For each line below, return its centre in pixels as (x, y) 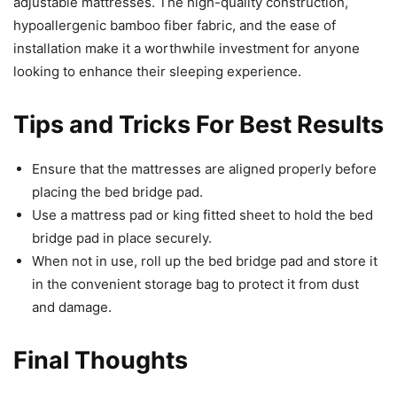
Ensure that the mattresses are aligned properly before (204, 169)
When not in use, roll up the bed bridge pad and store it (205, 261)
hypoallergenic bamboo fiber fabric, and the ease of (175, 26)
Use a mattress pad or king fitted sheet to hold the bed (202, 215)
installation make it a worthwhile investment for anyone (187, 49)
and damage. (72, 307)
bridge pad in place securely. (122, 238)
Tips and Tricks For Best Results (198, 125)
